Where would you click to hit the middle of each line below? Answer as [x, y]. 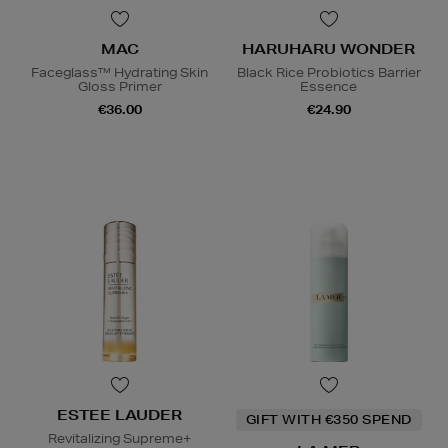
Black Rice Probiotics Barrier [328, 72]
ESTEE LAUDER [119, 415]
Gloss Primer [119, 86]
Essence [328, 86]
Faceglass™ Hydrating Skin [119, 72]
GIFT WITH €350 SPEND [328, 420]
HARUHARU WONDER [328, 48]
